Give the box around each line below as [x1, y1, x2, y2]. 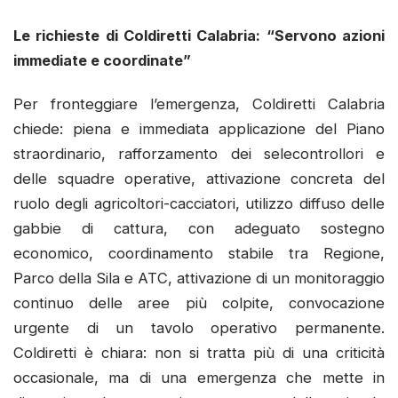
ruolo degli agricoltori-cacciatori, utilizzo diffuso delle [13, 195, 385, 213]
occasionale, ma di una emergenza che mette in [13, 369, 385, 387]
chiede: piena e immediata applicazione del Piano [13, 120, 385, 139]
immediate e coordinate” [13, 51, 191, 69]
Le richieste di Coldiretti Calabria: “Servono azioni [13, 26, 385, 44]
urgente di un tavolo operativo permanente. [13, 319, 385, 338]
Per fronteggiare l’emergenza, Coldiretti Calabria [13, 95, 385, 114]
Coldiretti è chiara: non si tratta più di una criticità [13, 344, 385, 362]
